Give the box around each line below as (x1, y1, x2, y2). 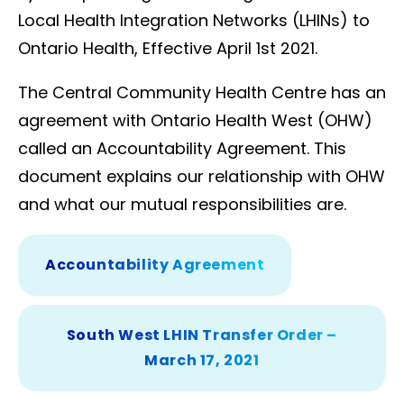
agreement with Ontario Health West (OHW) (18, 108, 372, 132)
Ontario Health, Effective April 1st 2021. (18, 36, 317, 60)
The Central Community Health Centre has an (18, 80, 386, 104)
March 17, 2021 (144, 349, 260, 371)
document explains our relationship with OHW (18, 164, 385, 188)
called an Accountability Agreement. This (18, 136, 346, 160)
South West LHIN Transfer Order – (66, 324, 338, 345)
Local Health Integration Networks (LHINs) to (18, 8, 370, 32)
